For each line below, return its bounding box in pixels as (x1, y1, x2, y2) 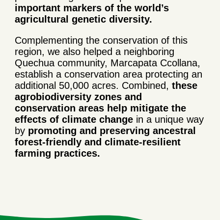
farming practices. (15, 147, 100, 159)
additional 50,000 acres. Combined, (15, 80, 172, 91)
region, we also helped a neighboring (15, 46, 174, 57)
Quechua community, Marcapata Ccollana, (15, 57, 200, 68)
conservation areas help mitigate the (15, 102, 186, 113)
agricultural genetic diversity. (15, 13, 152, 25)
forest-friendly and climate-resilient (15, 136, 181, 147)
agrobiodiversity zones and (15, 91, 142, 102)
